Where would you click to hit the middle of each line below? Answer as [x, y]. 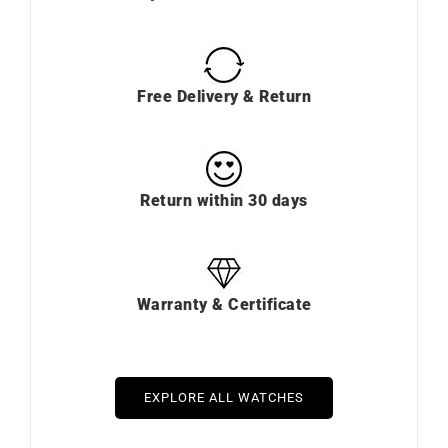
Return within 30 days [224, 200]
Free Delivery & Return [224, 96]
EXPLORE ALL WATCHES [224, 397]
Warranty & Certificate [224, 304]
